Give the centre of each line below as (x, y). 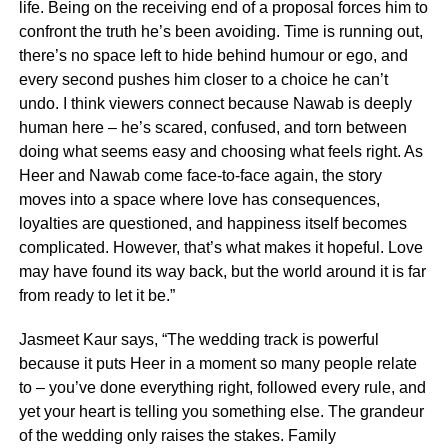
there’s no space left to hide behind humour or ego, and (213, 55)
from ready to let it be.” (96, 295)
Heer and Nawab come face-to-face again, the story (200, 175)
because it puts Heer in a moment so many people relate (217, 363)
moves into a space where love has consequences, (199, 199)
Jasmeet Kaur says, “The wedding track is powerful (198, 339)
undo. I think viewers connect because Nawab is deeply (215, 103)
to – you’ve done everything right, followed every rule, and (222, 387)
